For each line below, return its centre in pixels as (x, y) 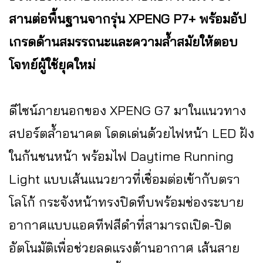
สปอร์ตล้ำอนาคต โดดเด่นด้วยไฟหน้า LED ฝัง (131, 134)
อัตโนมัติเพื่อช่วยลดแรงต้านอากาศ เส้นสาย (124, 248)
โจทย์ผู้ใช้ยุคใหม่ (52, 65)
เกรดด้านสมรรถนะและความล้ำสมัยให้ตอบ (123, 42)
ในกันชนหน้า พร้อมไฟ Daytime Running (121, 156)
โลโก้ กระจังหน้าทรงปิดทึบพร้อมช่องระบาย (126, 202)
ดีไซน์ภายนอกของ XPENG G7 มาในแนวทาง (127, 111)
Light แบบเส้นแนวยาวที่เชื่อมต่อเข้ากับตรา (124, 179)
